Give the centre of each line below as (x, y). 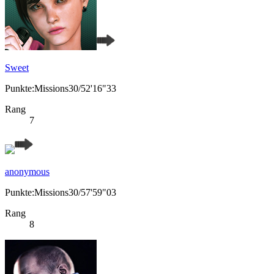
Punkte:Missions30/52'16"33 (61, 89)
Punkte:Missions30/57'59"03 (61, 193)
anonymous (27, 172)
